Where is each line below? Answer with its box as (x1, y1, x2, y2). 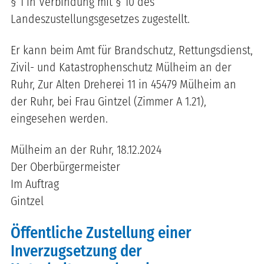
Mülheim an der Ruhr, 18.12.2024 (11, 142, 161, 157)
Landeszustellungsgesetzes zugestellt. (11, 11, 193, 26)
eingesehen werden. (11, 111, 108, 126)
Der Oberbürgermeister (11, 159, 120, 174)
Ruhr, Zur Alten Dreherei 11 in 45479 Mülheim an (11, 77, 236, 91)
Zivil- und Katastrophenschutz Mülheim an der (11, 60, 232, 74)
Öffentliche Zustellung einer (11, 223, 192, 242)
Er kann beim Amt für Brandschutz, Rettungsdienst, (11, 42, 253, 57)
